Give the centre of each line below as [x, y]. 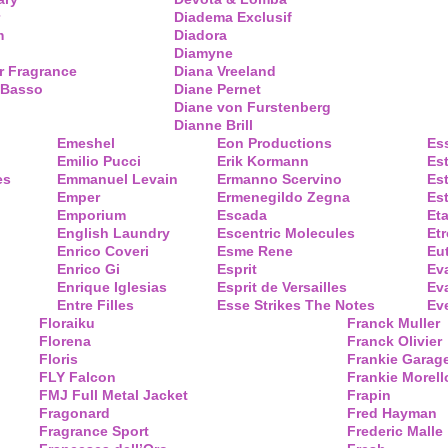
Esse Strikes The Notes [296, 305]
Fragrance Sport [94, 431]
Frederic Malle [395, 431]
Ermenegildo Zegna [283, 197]
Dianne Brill [213, 125]
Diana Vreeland [225, 71]
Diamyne [203, 53]
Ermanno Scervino [279, 179]
